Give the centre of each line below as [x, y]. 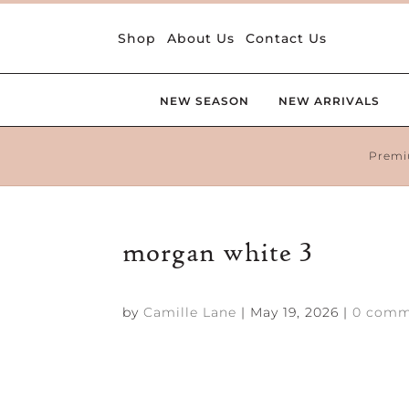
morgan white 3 [218, 253]
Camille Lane [190, 312]
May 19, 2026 [295, 312]
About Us [201, 38]
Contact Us [287, 38]
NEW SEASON [204, 101]
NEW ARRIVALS [329, 101]
